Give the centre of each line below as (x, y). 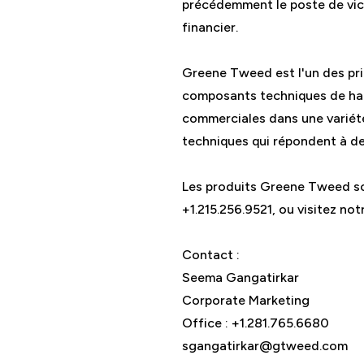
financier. (210, 27)
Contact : (211, 254)
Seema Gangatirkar (240, 277)
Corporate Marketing (246, 300)
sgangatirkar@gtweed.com (265, 345)
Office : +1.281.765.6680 (256, 323)
